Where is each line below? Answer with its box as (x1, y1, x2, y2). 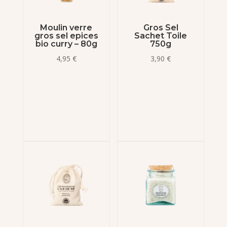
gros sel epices (34, 30, 98, 41)
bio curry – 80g (35, 39, 97, 49)
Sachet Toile (134, 30, 187, 41)
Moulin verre (40, 22, 93, 32)
